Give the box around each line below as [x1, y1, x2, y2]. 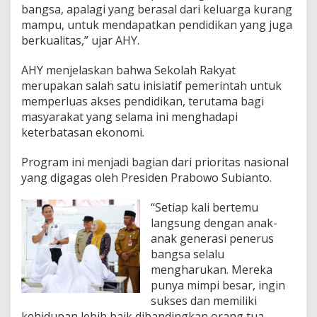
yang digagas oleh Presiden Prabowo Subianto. [21, 170, 272, 186]
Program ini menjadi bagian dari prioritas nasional [21, 154, 289, 171]
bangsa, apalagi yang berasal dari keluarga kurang [21, 1, 292, 18]
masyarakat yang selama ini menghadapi [21, 109, 238, 125]
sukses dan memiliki [151, 293, 257, 309]
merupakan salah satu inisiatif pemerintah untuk [21, 78, 282, 94]
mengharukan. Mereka [151, 262, 272, 278]
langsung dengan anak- [151, 215, 277, 231]
